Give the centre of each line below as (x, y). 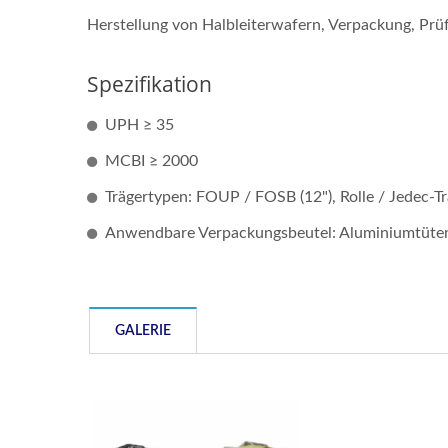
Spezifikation (149, 84)
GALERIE (143, 331)
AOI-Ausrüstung (222, 332)
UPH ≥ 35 (139, 125)
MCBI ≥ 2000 (151, 161)
